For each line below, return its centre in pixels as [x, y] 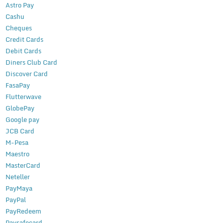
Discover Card [26, 74]
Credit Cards [24, 40]
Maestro [17, 154]
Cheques [18, 28]
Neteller [17, 177]
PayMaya [19, 188]
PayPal [15, 200]
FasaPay [17, 85]
